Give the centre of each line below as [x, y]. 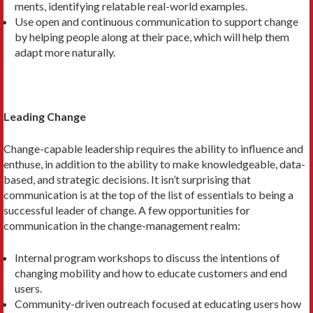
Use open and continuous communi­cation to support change [156, 21]
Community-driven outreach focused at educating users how [158, 303]
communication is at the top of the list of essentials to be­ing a [148, 194]
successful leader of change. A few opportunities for [127, 210]
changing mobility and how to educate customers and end [151, 272]
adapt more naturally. [65, 52]
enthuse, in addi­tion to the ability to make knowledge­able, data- [154, 163]
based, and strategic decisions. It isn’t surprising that [127, 179]
